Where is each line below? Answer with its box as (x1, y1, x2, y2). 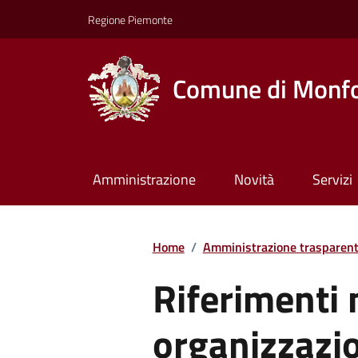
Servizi (312, 169, 352, 191)
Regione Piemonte (88, 10, 173, 28)
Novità (233, 169, 274, 191)
